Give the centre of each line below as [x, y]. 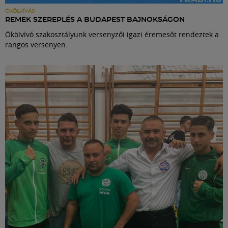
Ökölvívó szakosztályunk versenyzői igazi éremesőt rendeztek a [112, 34]
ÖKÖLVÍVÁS [20, 11]
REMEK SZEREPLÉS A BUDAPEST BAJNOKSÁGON [95, 20]
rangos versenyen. [36, 44]
